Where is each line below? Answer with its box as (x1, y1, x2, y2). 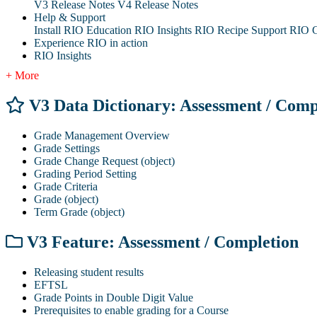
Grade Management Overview (34, 129, 170, 142)
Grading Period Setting (34, 167, 137, 180)
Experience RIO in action (34, 36, 148, 49)
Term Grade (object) (34, 205, 125, 218)
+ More (6, 69, 39, 81)
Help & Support (34, 11, 105, 23)
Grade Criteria (34, 180, 98, 192)
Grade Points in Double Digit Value (34, 291, 193, 304)
